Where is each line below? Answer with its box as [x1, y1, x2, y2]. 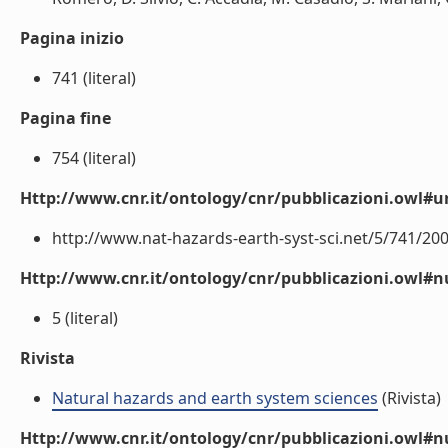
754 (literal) [52, 147, 136, 169]
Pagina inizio [20, 27, 124, 49]
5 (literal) [52, 307, 118, 329]
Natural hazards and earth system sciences [52, 387, 378, 409]
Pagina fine [20, 107, 111, 129]
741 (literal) [52, 67, 136, 89]
